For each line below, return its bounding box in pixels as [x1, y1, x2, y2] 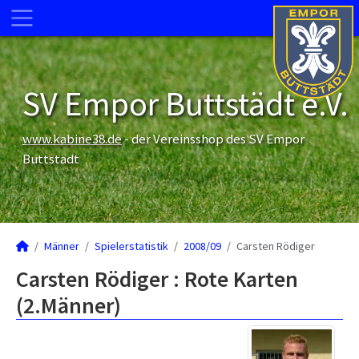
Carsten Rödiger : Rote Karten [16, 264, 298, 293]
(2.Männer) [16, 291, 121, 320]
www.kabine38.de [22, 130, 122, 147]
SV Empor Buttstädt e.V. [22, 83, 349, 124]
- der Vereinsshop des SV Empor [122, 130, 305, 147]
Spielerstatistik [95, 239, 168, 253]
